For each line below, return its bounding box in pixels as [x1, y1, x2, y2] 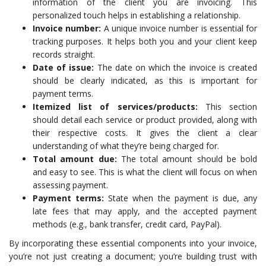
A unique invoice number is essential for [101, 23, 257, 34]
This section [197, 101, 258, 112]
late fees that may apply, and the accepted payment [33, 205, 257, 217]
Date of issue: [33, 62, 94, 73]
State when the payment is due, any [104, 192, 257, 204]
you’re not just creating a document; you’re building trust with [9, 251, 257, 262]
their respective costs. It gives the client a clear [33, 127, 257, 138]
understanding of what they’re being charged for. [33, 140, 219, 151]
